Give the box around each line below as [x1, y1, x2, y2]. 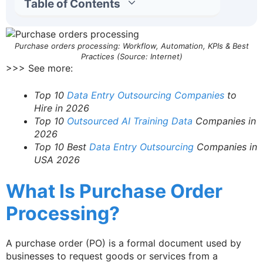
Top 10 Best [34, 140, 89, 153]
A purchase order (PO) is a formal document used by [6, 237, 241, 249]
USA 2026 [34, 153, 80, 166]
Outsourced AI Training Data [67, 114, 193, 127]
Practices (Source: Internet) [80, 51, 183, 61]
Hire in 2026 [34, 102, 89, 114]
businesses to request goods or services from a [6, 249, 218, 262]
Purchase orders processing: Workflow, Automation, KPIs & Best [14, 41, 249, 50]
